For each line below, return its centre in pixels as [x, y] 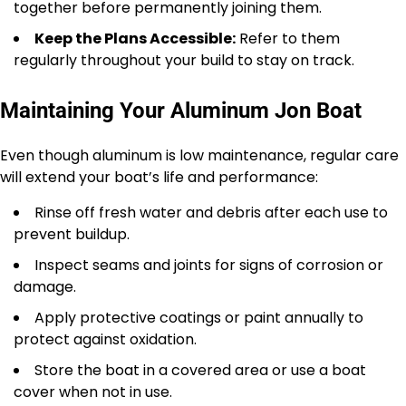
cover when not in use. [93, 391]
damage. [45, 286]
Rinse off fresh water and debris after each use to [211, 212]
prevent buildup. [72, 234]
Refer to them [288, 38]
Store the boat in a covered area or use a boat [200, 370]
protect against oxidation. [105, 339]
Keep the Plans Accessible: [135, 38]
